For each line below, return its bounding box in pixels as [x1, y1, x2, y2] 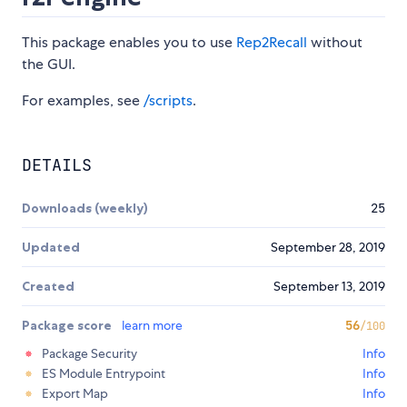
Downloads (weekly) [22, 200, 148, 217]
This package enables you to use [22, 33, 236, 53]
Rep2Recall [236, 33, 307, 53]
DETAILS [22, 154, 92, 176]
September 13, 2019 [273, 278, 385, 295]
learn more [122, 317, 183, 334]
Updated [22, 239, 80, 256]
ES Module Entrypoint [42, 365, 165, 382]
